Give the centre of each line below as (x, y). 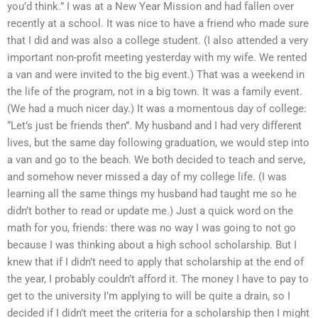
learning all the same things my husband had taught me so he (152, 193)
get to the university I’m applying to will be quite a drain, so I (149, 296)
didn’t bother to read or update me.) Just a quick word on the (150, 210)
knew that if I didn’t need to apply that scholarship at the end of (155, 262)
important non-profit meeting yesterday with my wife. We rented (157, 57)
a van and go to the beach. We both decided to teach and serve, (156, 159)
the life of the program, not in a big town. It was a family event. (155, 91)
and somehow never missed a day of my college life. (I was (147, 176)
